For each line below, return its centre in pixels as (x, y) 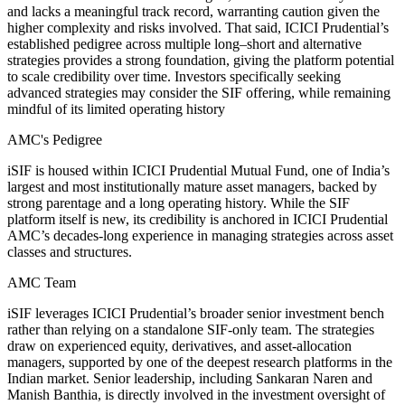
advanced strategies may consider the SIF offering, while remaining (199, 93)
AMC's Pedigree (55, 140)
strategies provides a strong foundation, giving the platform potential (201, 61)
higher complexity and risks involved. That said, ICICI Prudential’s (198, 28)
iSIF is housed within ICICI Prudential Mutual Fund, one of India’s (198, 171)
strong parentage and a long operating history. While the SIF (179, 203)
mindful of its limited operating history (116, 109)
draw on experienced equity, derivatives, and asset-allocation (179, 346)
